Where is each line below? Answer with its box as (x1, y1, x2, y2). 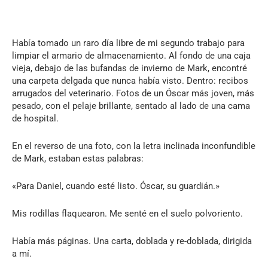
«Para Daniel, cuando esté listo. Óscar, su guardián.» (12, 180, 220, 191)
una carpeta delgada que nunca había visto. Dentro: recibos (12, 75, 248, 86)
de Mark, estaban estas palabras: (12, 153, 144, 164)
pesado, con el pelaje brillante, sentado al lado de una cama (12, 100, 250, 111)
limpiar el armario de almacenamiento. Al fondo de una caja (12, 50, 251, 61)
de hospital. (12, 112, 59, 124)
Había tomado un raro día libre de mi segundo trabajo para (12, 37, 245, 48)
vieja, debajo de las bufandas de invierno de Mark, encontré (12, 62, 247, 74)
